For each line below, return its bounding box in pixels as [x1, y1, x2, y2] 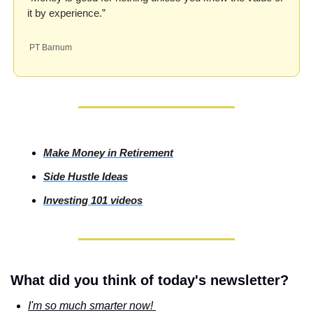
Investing [43, 194, 88, 206]
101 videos [88, 194, 143, 206]
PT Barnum [29, 43, 72, 52]
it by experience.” [27, 7, 105, 19]
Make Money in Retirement [43, 147, 173, 159]
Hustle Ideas [65, 170, 128, 182]
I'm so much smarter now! [28, 300, 156, 312]
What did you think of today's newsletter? [10, 272, 289, 288]
